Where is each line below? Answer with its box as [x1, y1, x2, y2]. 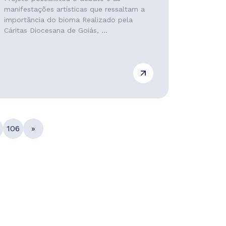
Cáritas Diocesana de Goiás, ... [4, 26, 107, 34]
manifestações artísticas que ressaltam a [4, 5, 145, 13]
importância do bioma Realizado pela [4, 16, 133, 24]
